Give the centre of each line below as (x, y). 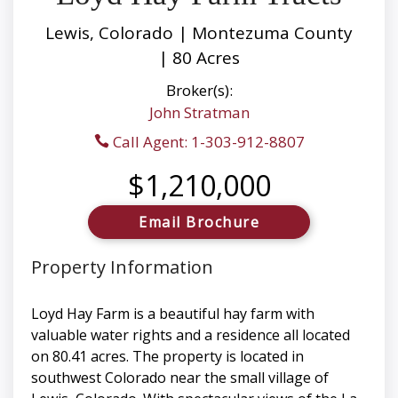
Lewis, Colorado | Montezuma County (199, 33)
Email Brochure (199, 223)
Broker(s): (199, 91)
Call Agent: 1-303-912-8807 (207, 142)
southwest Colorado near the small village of (180, 378)
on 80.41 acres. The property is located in (167, 357)
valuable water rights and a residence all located (191, 335)
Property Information (122, 267)
